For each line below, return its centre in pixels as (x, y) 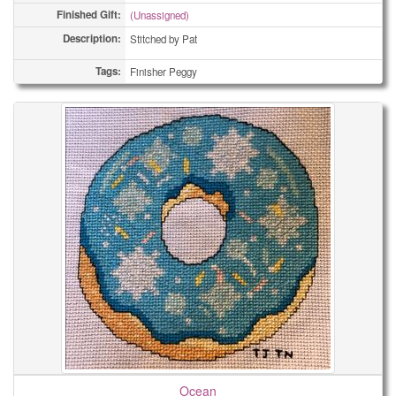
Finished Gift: (89, 15)
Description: (92, 38)
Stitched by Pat (164, 39)
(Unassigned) (160, 15)
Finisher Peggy (164, 72)
